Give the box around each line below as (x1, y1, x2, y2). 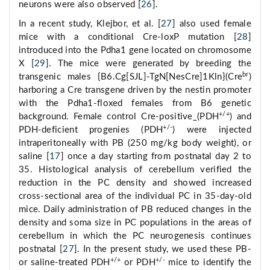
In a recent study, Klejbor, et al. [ (19, 19, 162, 29)
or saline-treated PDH (19, 258, 110, 268)
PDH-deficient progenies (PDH (19, 125, 163, 135)
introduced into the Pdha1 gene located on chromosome (19, 46, 251, 55)
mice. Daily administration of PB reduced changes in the (19, 205, 251, 215)
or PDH (121, 258, 156, 268)
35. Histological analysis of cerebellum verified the (19, 165, 251, 175)
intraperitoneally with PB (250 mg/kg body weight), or (19, 139, 251, 148)
